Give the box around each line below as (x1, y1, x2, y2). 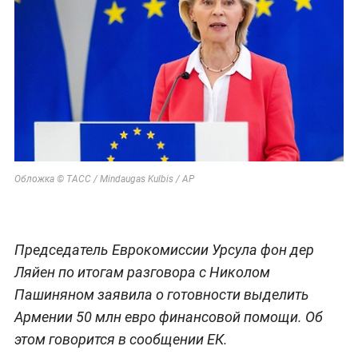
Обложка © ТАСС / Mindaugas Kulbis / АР (14, 173, 194, 185)
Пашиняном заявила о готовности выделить (14, 285, 309, 303)
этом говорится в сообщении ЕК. (14, 330, 228, 348)
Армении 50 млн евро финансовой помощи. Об (14, 308, 323, 325)
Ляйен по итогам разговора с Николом (14, 263, 270, 280)
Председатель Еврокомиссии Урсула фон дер (14, 241, 314, 258)
